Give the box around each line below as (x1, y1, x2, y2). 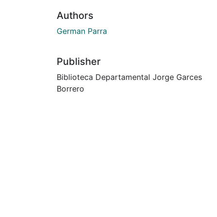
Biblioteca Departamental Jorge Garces (57, 72, 202, 82)
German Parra (57, 26, 107, 36)
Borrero (57, 83, 84, 93)
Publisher (57, 55, 101, 67)
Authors (57, 9, 93, 21)
